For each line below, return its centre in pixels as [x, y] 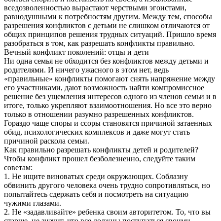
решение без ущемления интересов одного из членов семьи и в [110, 96]
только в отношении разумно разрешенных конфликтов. [99, 114]
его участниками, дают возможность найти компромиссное [104, 87]
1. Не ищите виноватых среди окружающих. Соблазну [96, 176]
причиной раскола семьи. [47, 141]
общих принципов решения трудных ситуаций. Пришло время [110, 34]
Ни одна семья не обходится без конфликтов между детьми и [106, 61]
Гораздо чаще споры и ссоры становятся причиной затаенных [108, 123]
